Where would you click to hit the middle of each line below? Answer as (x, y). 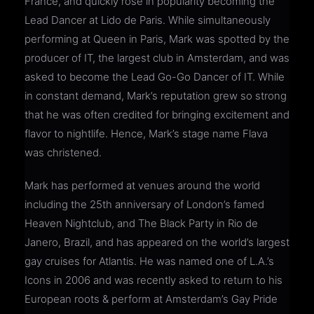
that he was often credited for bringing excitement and (157, 114)
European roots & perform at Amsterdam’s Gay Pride (151, 299)
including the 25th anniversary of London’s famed (144, 204)
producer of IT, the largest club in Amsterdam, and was (157, 57)
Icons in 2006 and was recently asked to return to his (153, 280)
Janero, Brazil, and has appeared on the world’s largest (157, 242)
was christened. (63, 152)
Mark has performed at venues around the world (142, 185)
